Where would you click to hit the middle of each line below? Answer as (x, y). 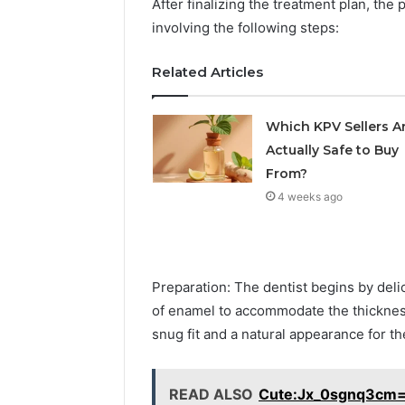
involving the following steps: (245, 28)
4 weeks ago (310, 197)
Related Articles (207, 72)
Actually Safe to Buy (332, 151)
